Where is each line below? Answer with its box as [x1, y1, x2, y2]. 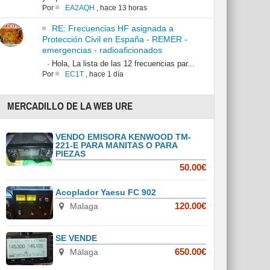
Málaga [67, 247, 98, 257]
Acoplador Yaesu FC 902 [55, 187, 157, 198]
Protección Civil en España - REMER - [42, 34, 187, 45]
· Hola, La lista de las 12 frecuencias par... [42, 59, 195, 69]
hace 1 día [89, 70, 124, 79]
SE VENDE [55, 233, 98, 243]
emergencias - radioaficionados [42, 45, 162, 55]
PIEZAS [55, 149, 86, 159]
